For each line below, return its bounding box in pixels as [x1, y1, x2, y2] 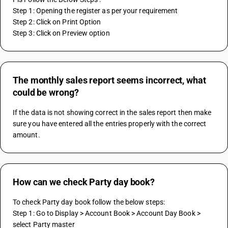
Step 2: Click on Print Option [13, 18, 103, 26]
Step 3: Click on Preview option [13, 29, 110, 37]
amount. [13, 131, 40, 139]
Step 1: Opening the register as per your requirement [13, 7, 178, 15]
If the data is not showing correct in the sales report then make [13, 108, 212, 117]
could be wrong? [13, 87, 79, 98]
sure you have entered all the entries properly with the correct [13, 120, 207, 128]
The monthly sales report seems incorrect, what [13, 75, 206, 85]
